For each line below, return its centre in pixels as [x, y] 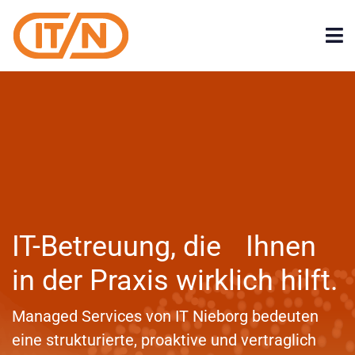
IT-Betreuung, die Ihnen [164, 247]
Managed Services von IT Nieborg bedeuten [165, 317]
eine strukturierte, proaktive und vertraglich [164, 340]
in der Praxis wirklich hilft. [175, 281]
